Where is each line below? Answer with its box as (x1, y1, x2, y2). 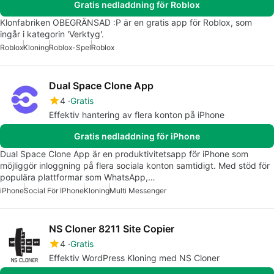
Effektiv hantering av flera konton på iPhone (49, 109, 224, 120)
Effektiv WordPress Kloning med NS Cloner (49, 252, 220, 263)
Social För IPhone (24, 185, 84, 195)
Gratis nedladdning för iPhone (74, 130, 200, 141)
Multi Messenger (109, 185, 166, 195)
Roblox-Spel (49, 42, 91, 52)
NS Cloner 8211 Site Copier (49, 222, 174, 235)
